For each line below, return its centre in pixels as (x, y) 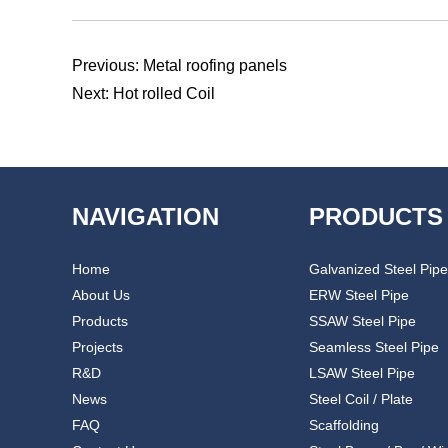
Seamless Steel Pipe (374, 347)
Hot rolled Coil (164, 93)
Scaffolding (344, 425)
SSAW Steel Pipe (362, 321)
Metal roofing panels (215, 65)
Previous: (107, 65)
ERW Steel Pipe (359, 295)
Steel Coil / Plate (361, 399)
